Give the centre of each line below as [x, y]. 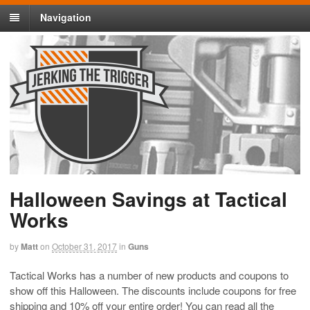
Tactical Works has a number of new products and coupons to [149, 275]
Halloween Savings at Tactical [148, 199]
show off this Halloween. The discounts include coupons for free [153, 290]
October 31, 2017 [84, 246]
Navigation [66, 18]
